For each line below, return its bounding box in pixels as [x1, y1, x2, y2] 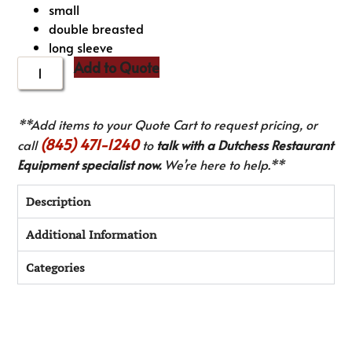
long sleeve [49, 38, 114, 57]
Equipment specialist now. [17, 156, 162, 174]
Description [26, 194, 91, 210]
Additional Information [26, 227, 157, 243]
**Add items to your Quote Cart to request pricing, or [17, 115, 318, 134]
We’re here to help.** [161, 156, 285, 174]
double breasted [49, 20, 145, 38]
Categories [26, 260, 86, 276]
